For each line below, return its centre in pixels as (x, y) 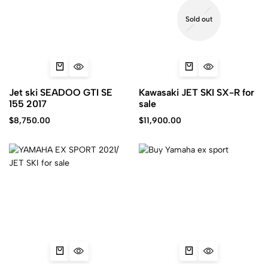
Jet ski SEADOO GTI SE (61, 92)
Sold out (199, 19)
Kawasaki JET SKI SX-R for (196, 92)
